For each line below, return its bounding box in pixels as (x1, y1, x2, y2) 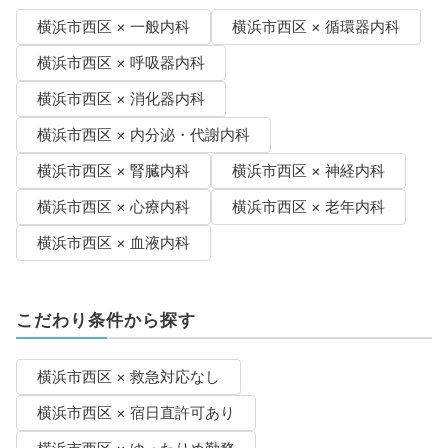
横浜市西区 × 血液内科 (36, 233, 190, 252)
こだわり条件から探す (15, 309, 196, 330)
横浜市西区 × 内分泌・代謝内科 (36, 125, 250, 144)
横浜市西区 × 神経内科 (231, 161, 385, 180)
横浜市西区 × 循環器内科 (231, 17, 400, 36)
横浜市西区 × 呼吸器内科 (36, 53, 205, 72)
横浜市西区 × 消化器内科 (36, 89, 205, 108)
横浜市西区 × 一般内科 (36, 17, 190, 36)
